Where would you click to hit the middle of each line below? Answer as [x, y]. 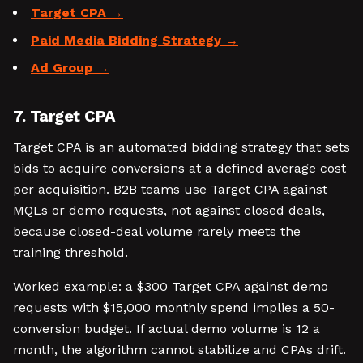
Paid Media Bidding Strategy [126, 40]
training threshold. [70, 252]
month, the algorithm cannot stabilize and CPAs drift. [179, 350]
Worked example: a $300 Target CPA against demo [171, 286]
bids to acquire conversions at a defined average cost [179, 168]
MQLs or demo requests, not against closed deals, [169, 210]
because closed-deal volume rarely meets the [157, 231]
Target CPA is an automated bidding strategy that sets [181, 147]
